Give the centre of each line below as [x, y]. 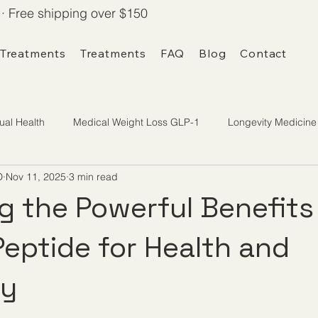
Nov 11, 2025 [36, 176]
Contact [263, 54]
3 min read [93, 176]
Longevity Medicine [272, 122]
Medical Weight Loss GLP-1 [136, 122]
